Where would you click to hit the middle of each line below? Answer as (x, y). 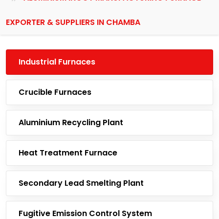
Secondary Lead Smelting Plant (81, 183)
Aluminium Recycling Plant (71, 122)
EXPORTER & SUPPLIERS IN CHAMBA (73, 22)
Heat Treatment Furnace (68, 153)
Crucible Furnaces (55, 92)
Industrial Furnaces (57, 62)
